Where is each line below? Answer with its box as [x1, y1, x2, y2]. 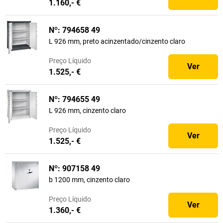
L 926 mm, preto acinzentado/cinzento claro [49, 37, 185, 45]
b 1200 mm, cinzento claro [49, 176, 130, 184]
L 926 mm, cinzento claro [49, 107, 126, 114]
